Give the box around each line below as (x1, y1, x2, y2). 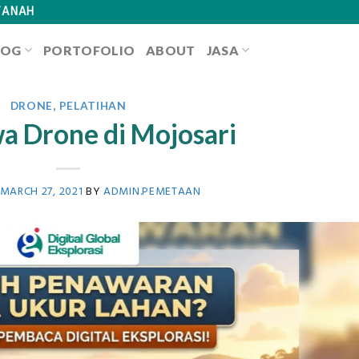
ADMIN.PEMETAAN (103, 184, 201, 200)
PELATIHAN (58, 99, 127, 112)
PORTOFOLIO (43, 42, 135, 58)
